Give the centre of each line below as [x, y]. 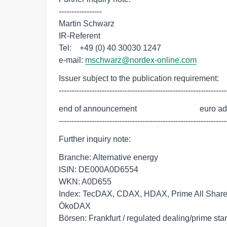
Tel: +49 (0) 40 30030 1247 [110, 48]
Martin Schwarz [87, 24]
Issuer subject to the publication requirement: [139, 78]
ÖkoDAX [75, 206]
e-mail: [72, 60]
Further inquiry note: [95, 139]
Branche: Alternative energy [108, 157]
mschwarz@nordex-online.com [141, 60]
